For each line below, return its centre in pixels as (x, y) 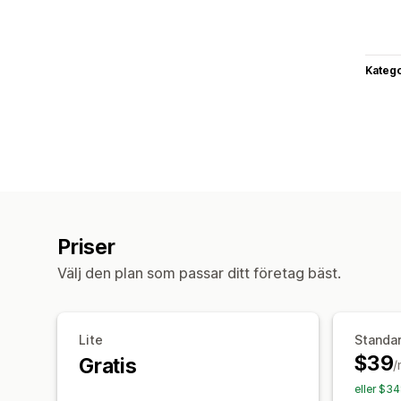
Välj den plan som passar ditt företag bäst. (199, 273)
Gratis (108, 366)
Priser (86, 247)
